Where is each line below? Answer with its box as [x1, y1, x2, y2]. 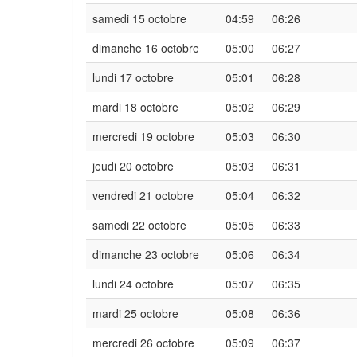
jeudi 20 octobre [92, 157, 174, 174]
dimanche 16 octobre [92, 39, 199, 56]
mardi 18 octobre [92, 98, 178, 115]
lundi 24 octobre [92, 275, 174, 292]
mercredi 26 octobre [92, 334, 194, 351]
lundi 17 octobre [92, 69, 174, 85]
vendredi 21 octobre [92, 186, 194, 203]
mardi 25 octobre [92, 304, 178, 321]
